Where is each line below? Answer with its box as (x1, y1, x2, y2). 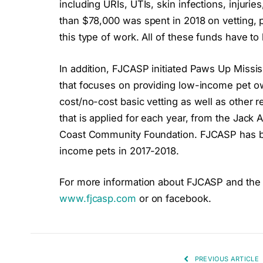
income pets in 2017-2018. (59, 144, 179, 157)
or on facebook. (136, 193, 211, 205)
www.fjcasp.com (59, 193, 136, 205)
